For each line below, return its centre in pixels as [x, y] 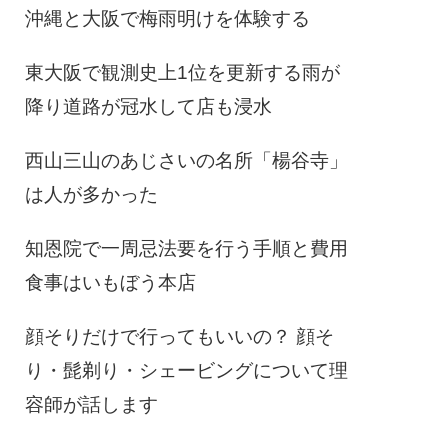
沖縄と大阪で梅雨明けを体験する [167, 19]
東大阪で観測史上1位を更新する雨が [182, 73]
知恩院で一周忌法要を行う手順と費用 [186, 249]
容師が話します [91, 405]
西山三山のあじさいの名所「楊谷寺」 [186, 161]
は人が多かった [91, 195]
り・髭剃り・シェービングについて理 [186, 371]
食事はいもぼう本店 [110, 283]
